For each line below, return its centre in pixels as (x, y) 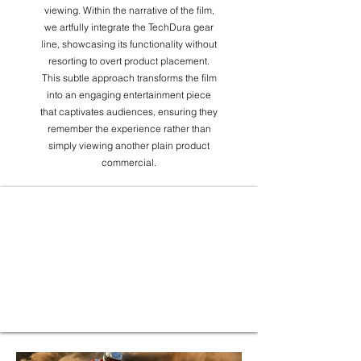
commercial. (129, 162)
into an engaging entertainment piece (129, 95)
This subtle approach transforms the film (129, 78)
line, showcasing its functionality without (129, 44)
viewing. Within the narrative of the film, (129, 10)
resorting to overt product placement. (129, 61)
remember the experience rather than (129, 129)
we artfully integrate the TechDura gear (129, 27)
